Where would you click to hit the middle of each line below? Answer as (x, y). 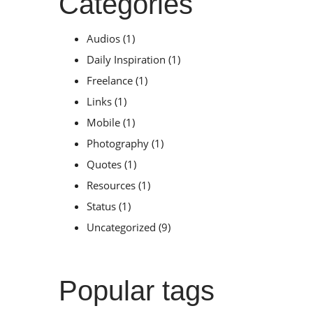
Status (101, 206)
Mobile (103, 123)
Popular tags (136, 291)
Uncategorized (121, 227)
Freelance (109, 81)
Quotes (104, 165)
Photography (117, 144)
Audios (103, 39)
